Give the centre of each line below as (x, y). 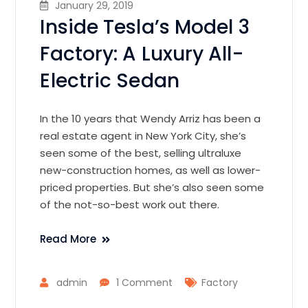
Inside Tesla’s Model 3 (145, 27)
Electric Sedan (110, 80)
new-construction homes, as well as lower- (151, 170)
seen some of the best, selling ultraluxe (141, 153)
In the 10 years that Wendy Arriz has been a (151, 118)
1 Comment (145, 282)
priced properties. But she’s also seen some (152, 187)
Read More (68, 239)
